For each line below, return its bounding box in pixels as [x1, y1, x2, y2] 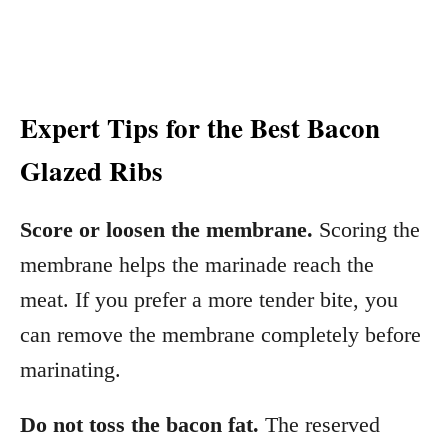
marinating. [20, 357, 121, 383]
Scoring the [313, 217, 420, 243]
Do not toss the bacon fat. [20, 412, 259, 438]
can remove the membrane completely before [20, 322, 421, 348]
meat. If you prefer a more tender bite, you [20, 287, 398, 313]
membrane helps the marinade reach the [20, 252, 374, 278]
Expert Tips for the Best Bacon [20, 108, 380, 148]
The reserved [259, 412, 380, 438]
